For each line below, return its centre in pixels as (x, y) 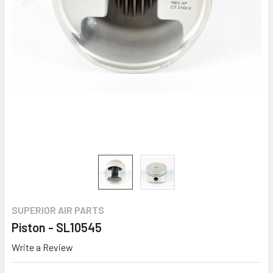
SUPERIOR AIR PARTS (58, 210)
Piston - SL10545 (57, 228)
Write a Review (42, 247)
